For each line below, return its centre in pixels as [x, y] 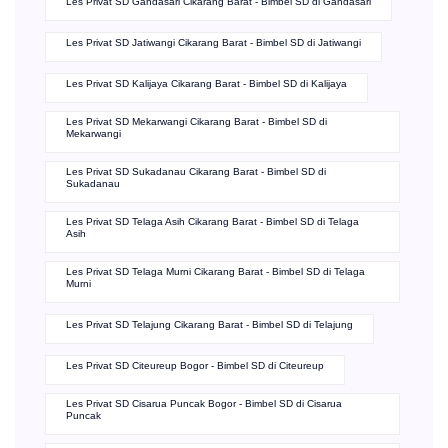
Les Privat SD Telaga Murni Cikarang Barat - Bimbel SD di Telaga [215, 272]
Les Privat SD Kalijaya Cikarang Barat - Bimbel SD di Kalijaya [206, 84]
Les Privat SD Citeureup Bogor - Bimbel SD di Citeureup [195, 366]
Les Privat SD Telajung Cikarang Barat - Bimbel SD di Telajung [209, 325]
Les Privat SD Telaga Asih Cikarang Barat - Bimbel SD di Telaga [212, 222]
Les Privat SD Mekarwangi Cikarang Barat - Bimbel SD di [196, 122]
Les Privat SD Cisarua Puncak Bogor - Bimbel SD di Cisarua [204, 404]
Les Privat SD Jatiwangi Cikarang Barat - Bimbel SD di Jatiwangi [213, 43]
